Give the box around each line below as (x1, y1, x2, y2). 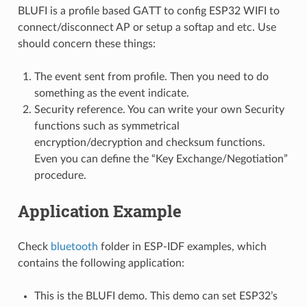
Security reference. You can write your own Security (34, 103, 284, 115)
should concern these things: (17, 38, 156, 49)
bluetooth (50, 241, 98, 252)
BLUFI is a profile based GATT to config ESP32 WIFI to (17, 5, 280, 16)
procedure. (34, 169, 86, 181)
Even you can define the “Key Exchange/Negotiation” (34, 153, 288, 164)
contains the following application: (17, 257, 184, 269)
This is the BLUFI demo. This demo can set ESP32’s (34, 290, 278, 302)
